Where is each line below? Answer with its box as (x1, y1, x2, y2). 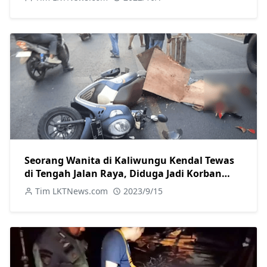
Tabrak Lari (24, 180, 78, 194)
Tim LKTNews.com (35, 185, 108, 197)
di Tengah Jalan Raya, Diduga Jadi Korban (24, 167, 222, 181)
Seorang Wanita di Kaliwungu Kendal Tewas (24, 154, 234, 167)
